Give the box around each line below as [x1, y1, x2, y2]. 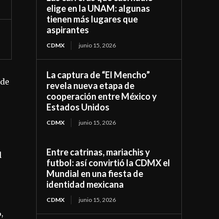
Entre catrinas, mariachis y [46, 146, 151, 157]
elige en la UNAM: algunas [46, 2, 151, 14]
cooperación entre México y [46, 90, 157, 102]
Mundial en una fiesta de [46, 168, 144, 179]
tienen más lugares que [46, 13, 138, 24]
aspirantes [46, 24, 89, 35]
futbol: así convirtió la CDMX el [46, 157, 171, 168]
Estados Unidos [46, 101, 110, 112]
